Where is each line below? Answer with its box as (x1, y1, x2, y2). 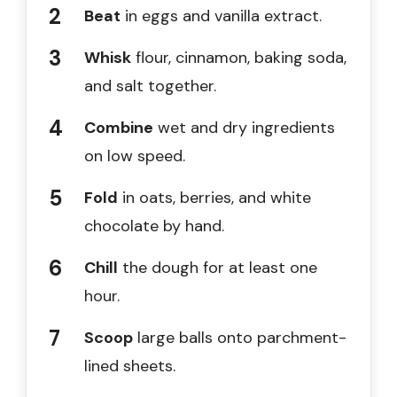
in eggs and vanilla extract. (121, 5, 322, 27)
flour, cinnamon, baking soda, (131, 47, 346, 69)
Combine (84, 117, 153, 139)
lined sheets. (84, 355, 175, 378)
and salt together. (84, 75, 216, 97)
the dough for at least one (118, 257, 317, 279)
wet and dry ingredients (153, 117, 335, 139)
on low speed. (84, 145, 185, 167)
